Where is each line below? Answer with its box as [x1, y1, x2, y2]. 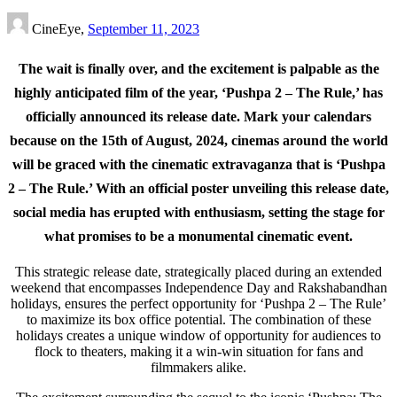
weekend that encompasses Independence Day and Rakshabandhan [10, 279, 387, 295]
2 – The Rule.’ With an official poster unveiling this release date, [8, 180, 389, 196]
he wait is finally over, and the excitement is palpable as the [27, 60, 379, 76]
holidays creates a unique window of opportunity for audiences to [16, 327, 381, 343]
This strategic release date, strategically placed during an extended [15, 263, 382, 279]
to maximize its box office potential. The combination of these [26, 311, 371, 327]
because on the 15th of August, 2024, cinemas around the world [9, 132, 388, 148]
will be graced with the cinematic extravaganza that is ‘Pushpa [12, 156, 385, 172]
